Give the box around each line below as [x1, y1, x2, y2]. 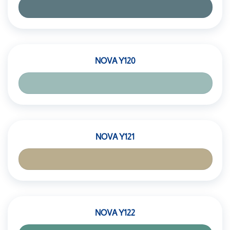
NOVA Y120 [95, 56, 135, 65]
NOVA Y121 [95, 132, 135, 141]
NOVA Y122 [95, 208, 135, 217]
